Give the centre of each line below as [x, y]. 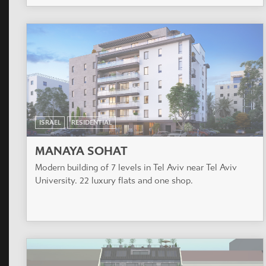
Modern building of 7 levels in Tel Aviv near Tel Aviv [136, 168]
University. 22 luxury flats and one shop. [114, 181]
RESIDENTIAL [91, 123]
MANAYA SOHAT [81, 151]
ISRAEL [50, 123]
